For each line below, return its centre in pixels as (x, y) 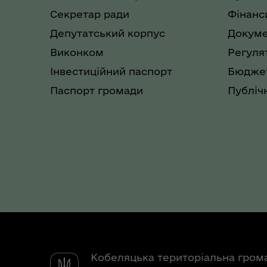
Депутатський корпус (108, 33)
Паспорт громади (97, 90)
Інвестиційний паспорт (111, 71)
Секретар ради (90, 14)
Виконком (77, 52)
